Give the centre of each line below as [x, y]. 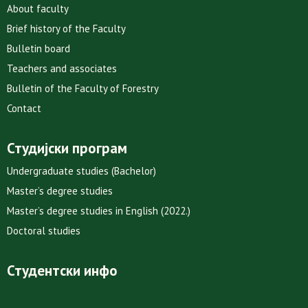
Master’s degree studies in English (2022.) [99, 211]
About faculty [38, 9]
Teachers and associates [62, 69]
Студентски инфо [62, 271]
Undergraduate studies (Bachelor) [81, 171]
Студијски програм [67, 148]
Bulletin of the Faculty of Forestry [83, 89]
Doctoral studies [44, 231]
